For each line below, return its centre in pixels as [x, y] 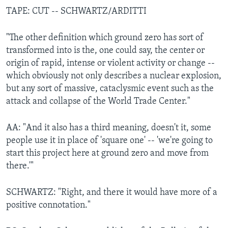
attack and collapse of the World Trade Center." [98, 101]
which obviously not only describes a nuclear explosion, [114, 76]
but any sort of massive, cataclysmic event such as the [110, 89]
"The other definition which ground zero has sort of [105, 38]
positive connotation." [48, 205]
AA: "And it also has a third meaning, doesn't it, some [109, 128]
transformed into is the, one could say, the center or [105, 50]
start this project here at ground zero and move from [107, 153]
